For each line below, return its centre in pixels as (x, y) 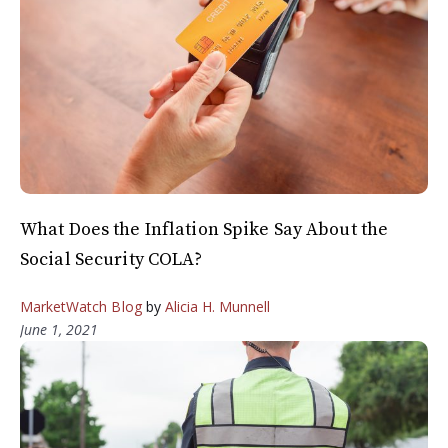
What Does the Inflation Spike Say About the (204, 230)
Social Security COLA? (115, 260)
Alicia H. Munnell (217, 307)
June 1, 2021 (59, 330)
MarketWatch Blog (81, 307)
